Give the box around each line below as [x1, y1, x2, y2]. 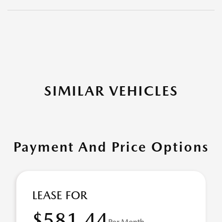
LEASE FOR [32, 188, 87, 202]
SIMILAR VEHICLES [44, 82, 178, 99]
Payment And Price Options [13, 138, 209, 155]
